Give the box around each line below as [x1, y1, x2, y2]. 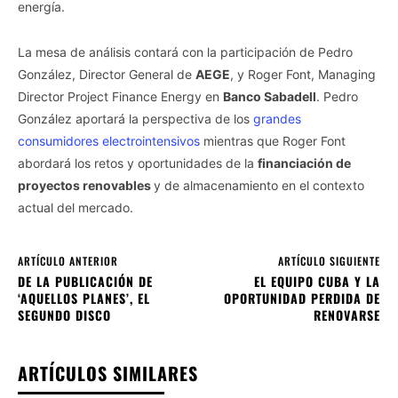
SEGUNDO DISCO [18, 305, 111, 324]
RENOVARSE [313, 305, 380, 324]
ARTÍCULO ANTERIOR [18, 252, 118, 268]
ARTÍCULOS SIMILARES [18, 359, 198, 386]
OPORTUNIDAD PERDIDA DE [223, 288, 380, 307]
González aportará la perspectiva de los [18, 110, 253, 126]
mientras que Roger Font [200, 132, 346, 148]
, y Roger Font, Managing [230, 66, 376, 82]
